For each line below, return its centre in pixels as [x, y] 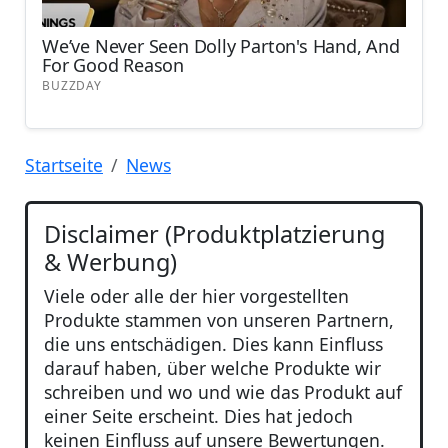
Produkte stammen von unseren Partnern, [219, 320]
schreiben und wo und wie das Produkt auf [223, 392]
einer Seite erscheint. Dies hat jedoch [198, 416]
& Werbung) [110, 262]
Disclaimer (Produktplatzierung [214, 234]
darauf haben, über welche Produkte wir [212, 368]
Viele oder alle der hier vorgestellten [196, 296]
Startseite [64, 165]
